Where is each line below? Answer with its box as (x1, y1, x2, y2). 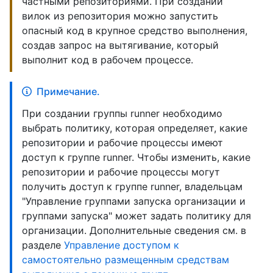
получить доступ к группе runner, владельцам (22, 180, 243, 193)
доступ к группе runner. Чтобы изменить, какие (22, 151, 250, 164)
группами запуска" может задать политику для (22, 210, 251, 222)
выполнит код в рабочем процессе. (22, 54, 193, 66)
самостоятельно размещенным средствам (22, 253, 229, 266)
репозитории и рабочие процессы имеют (22, 136, 223, 149)
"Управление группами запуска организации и (22, 195, 246, 208)
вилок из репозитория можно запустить (22, 10, 218, 23)
